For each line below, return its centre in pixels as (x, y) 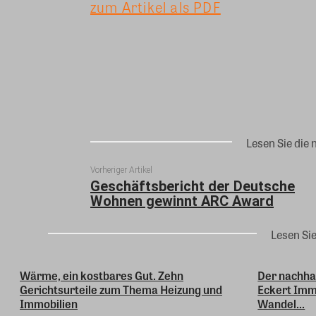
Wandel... (281, 303)
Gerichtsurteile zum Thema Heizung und (121, 289)
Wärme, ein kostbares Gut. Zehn (102, 275)
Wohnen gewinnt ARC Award (182, 201)
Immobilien (49, 303)
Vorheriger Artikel (121, 170)
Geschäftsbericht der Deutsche (193, 186)
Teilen (195, 54)
